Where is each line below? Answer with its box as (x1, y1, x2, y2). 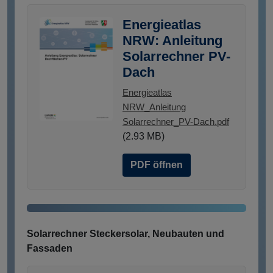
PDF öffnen (130, 160, 183, 171)
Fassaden (27, 243, 73, 254)
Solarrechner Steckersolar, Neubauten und (27, 229, 224, 239)
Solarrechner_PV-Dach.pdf (122, 116, 229, 127)
